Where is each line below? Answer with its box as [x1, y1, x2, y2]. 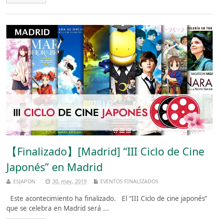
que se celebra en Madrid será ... [6, 204, 109, 213]
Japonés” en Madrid [6, 160, 103, 175]
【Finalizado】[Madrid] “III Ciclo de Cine [6, 144, 205, 159]
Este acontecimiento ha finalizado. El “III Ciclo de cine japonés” [6, 194, 208, 203]
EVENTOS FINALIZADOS [100, 177, 159, 185]
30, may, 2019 [52, 177, 87, 185]
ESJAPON [13, 177, 36, 185]
